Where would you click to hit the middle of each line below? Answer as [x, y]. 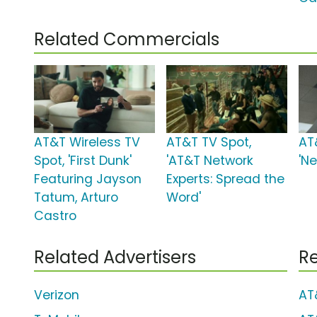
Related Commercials [127, 40]
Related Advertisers [115, 258]
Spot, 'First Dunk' [83, 161]
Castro [55, 216]
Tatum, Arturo [76, 198]
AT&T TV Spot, [209, 143]
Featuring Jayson [88, 179]
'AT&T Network [210, 161]
